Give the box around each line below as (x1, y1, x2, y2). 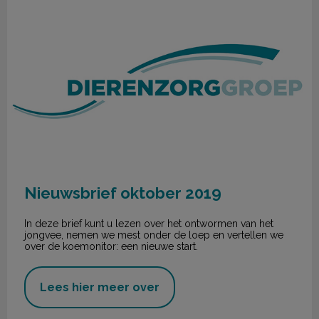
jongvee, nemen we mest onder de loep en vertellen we (24, 229, 283, 241)
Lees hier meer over (40, 281, 159, 295)
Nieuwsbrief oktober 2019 (24, 184, 221, 203)
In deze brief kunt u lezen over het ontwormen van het (24, 218, 273, 230)
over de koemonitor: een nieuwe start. (24, 241, 198, 253)
